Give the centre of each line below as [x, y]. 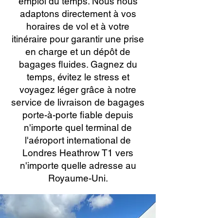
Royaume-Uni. [78, 178]
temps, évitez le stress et [78, 77]
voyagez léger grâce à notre [78, 90]
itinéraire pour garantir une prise [78, 39]
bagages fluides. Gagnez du [78, 64]
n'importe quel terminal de [78, 127]
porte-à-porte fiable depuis [78, 115]
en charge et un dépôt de [78, 52]
